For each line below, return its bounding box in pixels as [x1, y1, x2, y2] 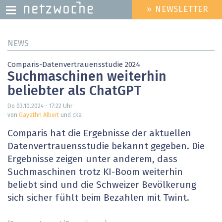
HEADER [123, 9, 153, 18]
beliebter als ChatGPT [7, 85, 141, 99]
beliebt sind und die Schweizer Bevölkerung [7, 180, 196, 190]
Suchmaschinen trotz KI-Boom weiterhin [7, 167, 183, 177]
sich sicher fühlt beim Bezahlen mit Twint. [7, 193, 189, 203]
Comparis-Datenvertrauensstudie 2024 [7, 61, 140, 68]
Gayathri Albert [19, 112, 59, 119]
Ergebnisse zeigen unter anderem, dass [7, 155, 177, 165]
